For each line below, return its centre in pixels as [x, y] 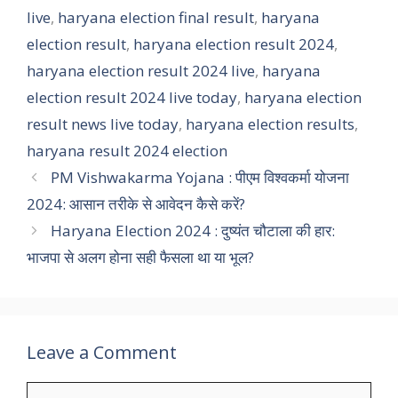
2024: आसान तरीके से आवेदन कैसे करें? [136, 204]
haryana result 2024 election [127, 151]
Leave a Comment [102, 353]
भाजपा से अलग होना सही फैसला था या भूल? [140, 258]
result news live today [103, 124]
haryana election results [270, 124]
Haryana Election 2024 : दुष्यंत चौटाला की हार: [193, 231]
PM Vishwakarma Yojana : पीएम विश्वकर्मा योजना [200, 178]
